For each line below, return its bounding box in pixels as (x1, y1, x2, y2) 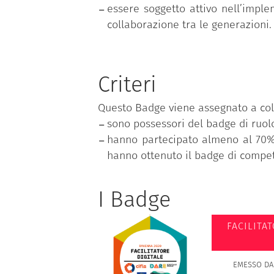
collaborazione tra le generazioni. (107, 18, 272, 32)
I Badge (98, 186, 171, 213)
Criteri (98, 71, 157, 98)
